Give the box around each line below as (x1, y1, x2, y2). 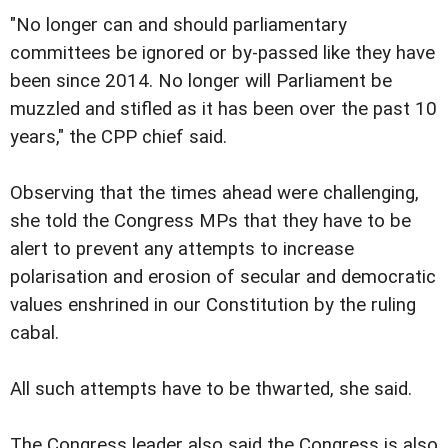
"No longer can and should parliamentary (10, 14, 347, 37)
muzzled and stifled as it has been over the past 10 (10, 98, 437, 121)
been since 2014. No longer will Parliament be (10, 70, 392, 93)
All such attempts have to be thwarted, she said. (10, 378, 412, 401)
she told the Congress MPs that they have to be (10, 210, 411, 233)
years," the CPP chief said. (10, 126, 227, 149)
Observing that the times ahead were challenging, (10, 182, 419, 205)
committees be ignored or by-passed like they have (10, 42, 435, 65)
